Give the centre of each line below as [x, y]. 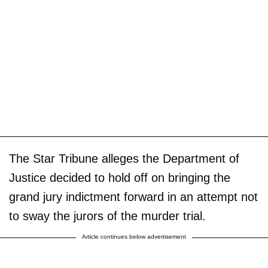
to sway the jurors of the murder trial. [109, 216]
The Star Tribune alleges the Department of [124, 158]
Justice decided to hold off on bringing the [120, 177]
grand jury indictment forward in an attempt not [133, 197]
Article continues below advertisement [134, 236]
